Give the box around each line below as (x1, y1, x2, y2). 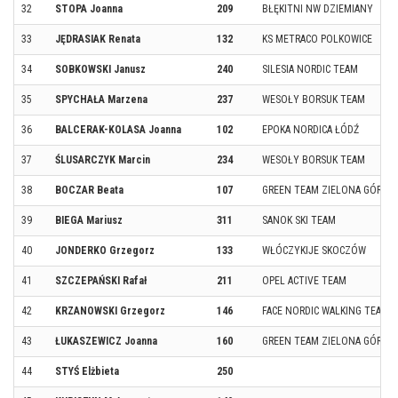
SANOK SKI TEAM (262, 213, 336, 227)
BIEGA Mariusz (55, 213, 123, 227)
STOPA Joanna (55, 2, 123, 15)
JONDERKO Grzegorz (55, 243, 155, 257)
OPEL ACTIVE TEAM (262, 274, 346, 287)
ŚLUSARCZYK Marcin (55, 153, 150, 166)
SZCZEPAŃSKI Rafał (55, 274, 147, 287)
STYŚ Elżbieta (55, 364, 119, 378)
